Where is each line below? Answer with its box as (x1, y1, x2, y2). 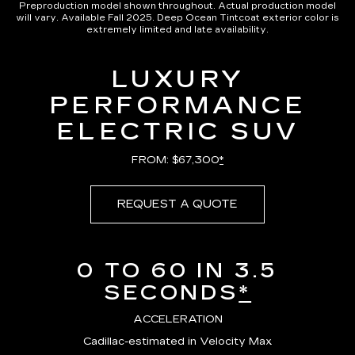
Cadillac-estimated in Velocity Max (82, 335, 273, 349)
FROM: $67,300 (132, 154, 219, 167)
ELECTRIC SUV (55, 117, 300, 147)
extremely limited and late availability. (86, 25, 269, 36)
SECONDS (103, 281, 239, 306)
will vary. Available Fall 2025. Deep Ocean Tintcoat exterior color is (16, 13, 339, 24)
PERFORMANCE (48, 91, 307, 120)
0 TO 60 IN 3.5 (77, 258, 278, 284)
